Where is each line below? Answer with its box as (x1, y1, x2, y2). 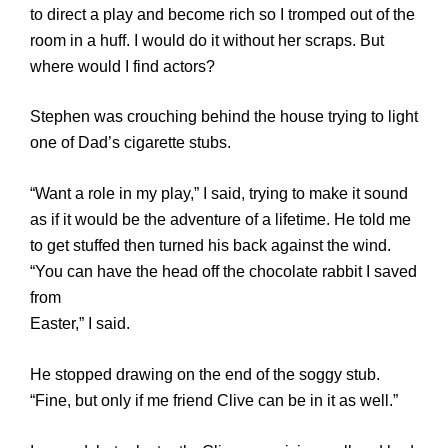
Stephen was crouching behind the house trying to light (30, 108, 418, 126)
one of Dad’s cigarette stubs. (30, 134, 231, 152)
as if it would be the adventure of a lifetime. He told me (30, 211, 411, 229)
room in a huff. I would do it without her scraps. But (30, 31, 384, 49)
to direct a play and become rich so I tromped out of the (30, 5, 415, 23)
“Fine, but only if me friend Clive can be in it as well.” (30, 392, 398, 410)
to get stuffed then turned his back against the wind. (30, 237, 391, 255)
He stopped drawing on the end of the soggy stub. (30, 366, 380, 384)
